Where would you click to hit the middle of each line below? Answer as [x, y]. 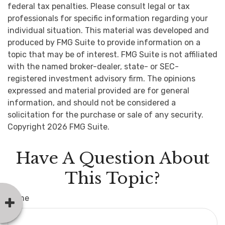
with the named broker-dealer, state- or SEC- [93, 66]
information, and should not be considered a [92, 102]
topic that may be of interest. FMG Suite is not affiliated [113, 54]
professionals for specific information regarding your [108, 18]
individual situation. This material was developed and [108, 30]
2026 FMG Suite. [78, 127]
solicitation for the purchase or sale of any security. [105, 115]
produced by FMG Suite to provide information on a [104, 42]
